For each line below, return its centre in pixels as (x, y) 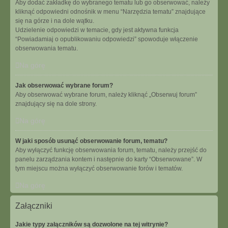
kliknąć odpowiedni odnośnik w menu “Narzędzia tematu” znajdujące (110, 12)
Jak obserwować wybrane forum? (64, 85)
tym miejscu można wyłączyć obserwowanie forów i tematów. (99, 168)
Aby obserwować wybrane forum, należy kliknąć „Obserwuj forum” (106, 95)
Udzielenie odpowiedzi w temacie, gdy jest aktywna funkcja (97, 30)
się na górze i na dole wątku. (55, 21)
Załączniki (34, 206)
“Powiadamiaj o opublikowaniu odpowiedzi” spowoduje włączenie (107, 39)
